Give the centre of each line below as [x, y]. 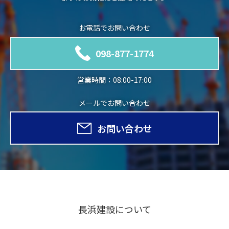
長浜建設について [114, 209]
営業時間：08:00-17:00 [114, 80]
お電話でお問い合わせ [114, 27]
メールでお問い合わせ [114, 103]
